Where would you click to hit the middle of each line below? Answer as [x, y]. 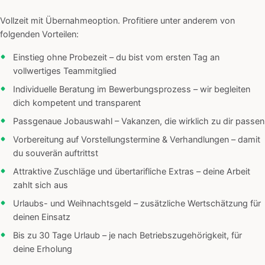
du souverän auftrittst [56, 153]
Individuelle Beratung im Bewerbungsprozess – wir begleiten [132, 90]
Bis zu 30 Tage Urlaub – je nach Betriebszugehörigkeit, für [127, 236]
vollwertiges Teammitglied [65, 71]
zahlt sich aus [41, 185]
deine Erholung [43, 249]
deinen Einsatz [42, 217]
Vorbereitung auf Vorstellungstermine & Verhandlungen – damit [137, 140]
